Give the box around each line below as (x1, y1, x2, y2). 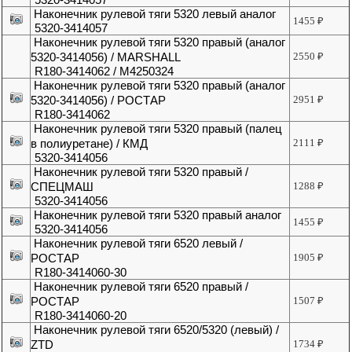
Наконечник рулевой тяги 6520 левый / (34, 236, 244, 251)
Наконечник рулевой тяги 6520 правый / (34, 280, 249, 294)
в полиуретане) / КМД (31, 137, 148, 151)
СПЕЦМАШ (31, 180, 94, 194)
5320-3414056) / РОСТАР (31, 93, 167, 108)
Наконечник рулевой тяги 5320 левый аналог (34, 7, 277, 21)
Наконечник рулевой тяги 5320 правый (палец (34, 122, 283, 136)
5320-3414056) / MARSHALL (31, 50, 181, 64)
